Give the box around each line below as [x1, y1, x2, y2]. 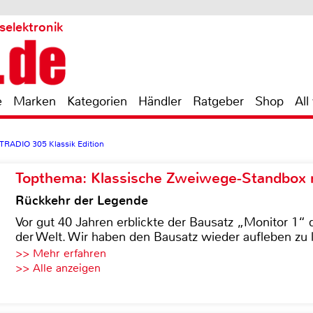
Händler [138, 93, 182, 110]
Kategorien [67, 93, 127, 110]
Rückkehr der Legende [15, 192, 148, 209]
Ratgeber [193, 93, 244, 110]
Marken [13, 93, 56, 110]
